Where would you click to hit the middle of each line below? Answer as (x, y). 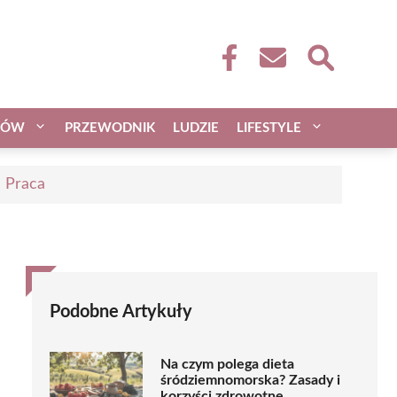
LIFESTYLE (269, 128)
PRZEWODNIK (110, 128)
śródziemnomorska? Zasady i (250, 381)
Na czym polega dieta (227, 365)
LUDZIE (196, 128)
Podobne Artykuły (121, 311)
